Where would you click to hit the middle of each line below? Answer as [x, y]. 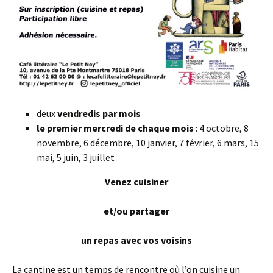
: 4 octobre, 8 [221, 128]
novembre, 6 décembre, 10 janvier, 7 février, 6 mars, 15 [148, 143]
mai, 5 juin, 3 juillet [76, 158]
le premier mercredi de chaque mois [115, 128]
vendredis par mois [99, 114]
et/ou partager [136, 211]
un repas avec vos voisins [136, 240]
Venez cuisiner [136, 182]
